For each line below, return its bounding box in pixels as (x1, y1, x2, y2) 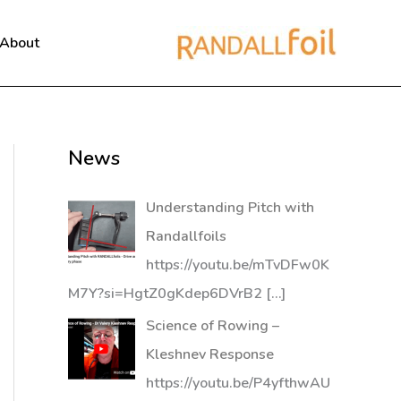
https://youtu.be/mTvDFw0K (146, 255, 329, 275)
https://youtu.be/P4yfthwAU (146, 373, 330, 393)
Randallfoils (146, 226, 226, 246)
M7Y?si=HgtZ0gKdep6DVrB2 (68, 284, 262, 303)
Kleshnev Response (146, 345, 274, 364)
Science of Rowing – (146, 316, 279, 336)
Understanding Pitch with (146, 198, 314, 218)
